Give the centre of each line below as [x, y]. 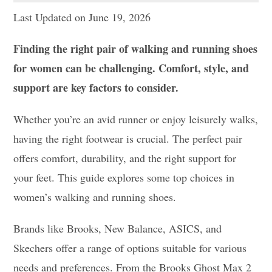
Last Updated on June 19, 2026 [82, 17]
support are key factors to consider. [96, 87]
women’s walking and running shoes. [95, 197]
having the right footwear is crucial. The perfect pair [128, 138]
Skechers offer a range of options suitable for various [130, 248]
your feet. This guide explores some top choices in [124, 177]
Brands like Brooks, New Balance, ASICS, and [118, 228]
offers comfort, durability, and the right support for [125, 158]
